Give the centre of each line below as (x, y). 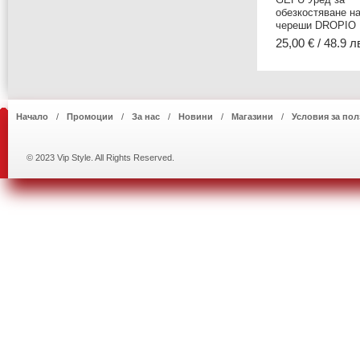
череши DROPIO (316, 25)
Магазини (252, 117)
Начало (32, 117)
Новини (196, 117)
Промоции (90, 117)
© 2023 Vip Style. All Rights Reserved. (100, 157)
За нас (146, 117)
